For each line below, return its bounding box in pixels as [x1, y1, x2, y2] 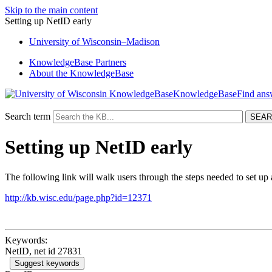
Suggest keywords [15, 258, 80, 268]
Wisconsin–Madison [80, 36, 160, 47]
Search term [5, 111, 50, 121]
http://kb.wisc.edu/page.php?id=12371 [5, 192, 152, 203]
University [29, 36, 72, 47]
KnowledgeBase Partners [29, 57, 126, 67]
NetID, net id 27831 [5, 245, 82, 256]
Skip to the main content [5, 5, 98, 15]
